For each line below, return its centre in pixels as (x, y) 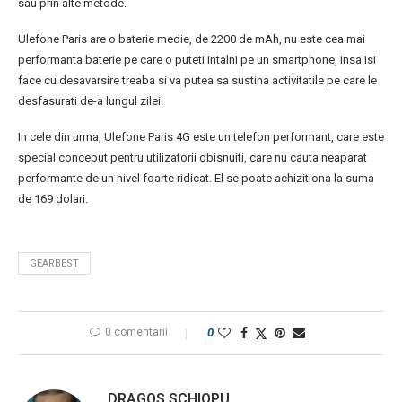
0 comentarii (136, 332)
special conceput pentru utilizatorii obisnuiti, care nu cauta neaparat (192, 158)
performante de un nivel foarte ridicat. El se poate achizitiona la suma (196, 179)
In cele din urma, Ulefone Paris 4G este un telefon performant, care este (201, 137)
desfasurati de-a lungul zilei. (91, 101)
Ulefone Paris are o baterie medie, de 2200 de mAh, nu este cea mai (192, 39)
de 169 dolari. (53, 199)
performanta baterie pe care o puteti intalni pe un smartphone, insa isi (197, 60)
